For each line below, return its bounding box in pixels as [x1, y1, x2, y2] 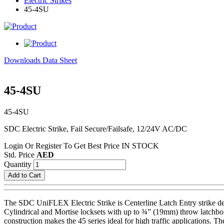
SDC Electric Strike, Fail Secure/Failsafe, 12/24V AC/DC [4, 124, 187, 133]
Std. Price [4, 150, 36, 159]
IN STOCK [121, 141, 159, 150]
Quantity [4, 159, 31, 168]
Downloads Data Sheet [4, 55, 77, 64]
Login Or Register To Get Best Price [4, 141, 121, 150]
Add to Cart [8, 171, 41, 179]
